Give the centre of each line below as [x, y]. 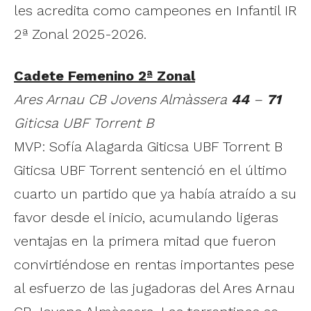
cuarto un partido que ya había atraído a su [155, 193]
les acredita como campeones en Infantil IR [155, 10]
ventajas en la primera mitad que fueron [145, 241]
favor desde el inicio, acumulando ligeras [146, 217]
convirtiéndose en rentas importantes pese [154, 264]
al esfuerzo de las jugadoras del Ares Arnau [154, 288]
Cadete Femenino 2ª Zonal [104, 75]
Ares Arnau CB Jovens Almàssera [123, 99]
